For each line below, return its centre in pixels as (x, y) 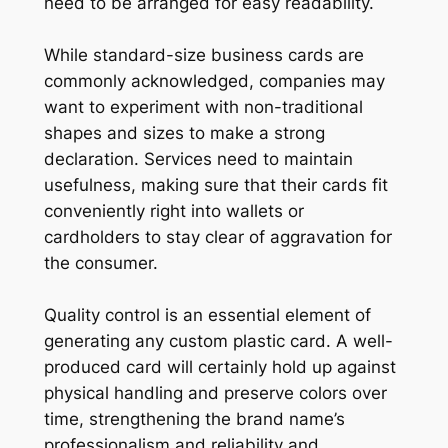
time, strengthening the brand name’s (194, 418)
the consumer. (100, 262)
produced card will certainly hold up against (219, 366)
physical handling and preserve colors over (215, 392)
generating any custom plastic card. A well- (218, 340)
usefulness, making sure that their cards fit (215, 184)
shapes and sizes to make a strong (184, 132)
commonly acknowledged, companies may (214, 80)
